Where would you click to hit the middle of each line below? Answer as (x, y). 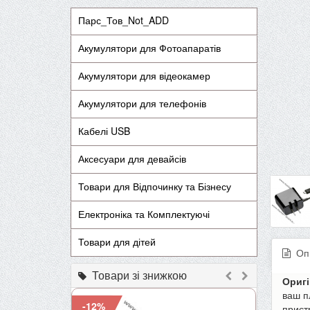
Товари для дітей (117, 242)
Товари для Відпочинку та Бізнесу (155, 186)
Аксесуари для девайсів (132, 159)
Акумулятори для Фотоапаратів (149, 48)
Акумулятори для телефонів (142, 103)
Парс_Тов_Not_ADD (124, 20)
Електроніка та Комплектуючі (144, 214)
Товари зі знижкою (137, 275)
